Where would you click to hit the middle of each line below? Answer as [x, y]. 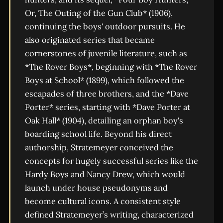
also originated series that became [90, 40]
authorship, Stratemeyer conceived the [99, 148]
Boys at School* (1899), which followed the [104, 80]
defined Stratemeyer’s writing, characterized [109, 215]
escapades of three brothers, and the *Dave [107, 94]
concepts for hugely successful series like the [111, 161]
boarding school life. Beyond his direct [98, 134]
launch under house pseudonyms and [96, 188]
